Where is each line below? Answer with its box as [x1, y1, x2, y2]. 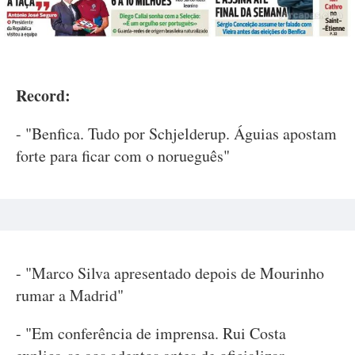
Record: [16, 83, 71, 107]
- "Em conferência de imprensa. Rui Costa [16, 322, 286, 344]
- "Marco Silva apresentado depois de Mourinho [16, 261, 324, 284]
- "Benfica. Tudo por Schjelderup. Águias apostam [16, 122, 337, 144]
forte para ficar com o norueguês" [16, 144, 230, 166]
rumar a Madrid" [16, 284, 124, 306]
